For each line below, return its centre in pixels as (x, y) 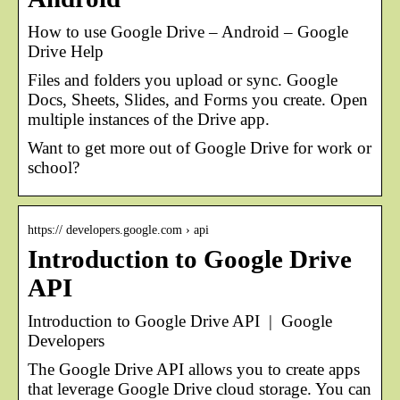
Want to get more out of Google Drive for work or (200, 147)
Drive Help (66, 51)
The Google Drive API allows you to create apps (194, 369)
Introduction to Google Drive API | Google (180, 321)
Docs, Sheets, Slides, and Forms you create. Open (198, 99)
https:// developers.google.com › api (118, 229)
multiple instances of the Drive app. (149, 119)
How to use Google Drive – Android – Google (188, 31)
